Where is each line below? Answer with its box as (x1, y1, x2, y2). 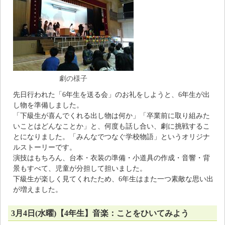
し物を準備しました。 (13, 101, 83, 109)
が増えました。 (13, 185, 62, 194)
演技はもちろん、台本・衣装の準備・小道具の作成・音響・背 (13, 154, 210, 162)
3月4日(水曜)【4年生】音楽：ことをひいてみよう (11, 209, 189, 218)
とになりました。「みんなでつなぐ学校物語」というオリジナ (13, 133, 210, 141)
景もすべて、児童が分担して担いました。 (13, 164, 147, 173)
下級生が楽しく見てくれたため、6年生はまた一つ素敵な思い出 (13, 175, 213, 183)
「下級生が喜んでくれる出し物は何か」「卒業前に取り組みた (13, 111, 210, 120)
